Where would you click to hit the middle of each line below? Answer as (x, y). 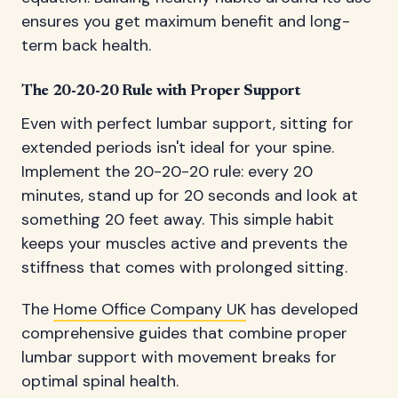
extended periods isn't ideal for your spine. (178, 148)
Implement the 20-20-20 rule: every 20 (167, 172)
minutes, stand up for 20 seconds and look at (190, 196)
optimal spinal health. (100, 381)
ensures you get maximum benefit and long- (186, 22)
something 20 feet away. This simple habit (178, 220)
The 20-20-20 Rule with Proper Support (161, 92)
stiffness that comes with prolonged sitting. (184, 268)
